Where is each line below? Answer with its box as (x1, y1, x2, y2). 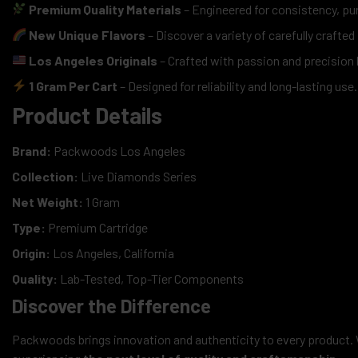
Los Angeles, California (50, 245, 174, 261)
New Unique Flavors (29, 26, 146, 42)
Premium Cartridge (46, 219, 148, 235)
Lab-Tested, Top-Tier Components (58, 270, 244, 286)
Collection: (12, 168, 78, 184)
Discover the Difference (12, 293, 211, 317)
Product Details (12, 101, 162, 129)
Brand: (12, 142, 51, 158)
